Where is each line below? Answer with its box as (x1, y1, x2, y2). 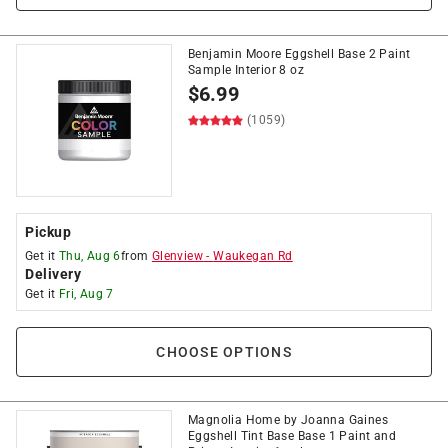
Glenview (151, 249, 204, 263)
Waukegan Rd (213, 249, 293, 263)
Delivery (25, 266, 81, 282)
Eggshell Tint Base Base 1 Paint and (188, 429, 396, 443)
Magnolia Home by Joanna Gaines (188, 413, 388, 427)
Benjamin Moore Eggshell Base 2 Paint (188, 47, 411, 61)
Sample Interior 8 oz (188, 63, 305, 77)
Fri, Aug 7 (58, 287, 114, 301)
